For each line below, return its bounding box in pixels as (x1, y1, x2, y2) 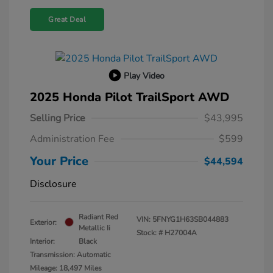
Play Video (123, 69, 165, 82)
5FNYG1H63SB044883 (152, 214, 229, 224)
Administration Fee (30, 132, 115, 146)
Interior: (30, 236, 55, 246)
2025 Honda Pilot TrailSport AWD (30, 88, 229, 105)
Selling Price (30, 111, 85, 125)
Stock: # (136, 227, 163, 238)
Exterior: (30, 217, 57, 227)
